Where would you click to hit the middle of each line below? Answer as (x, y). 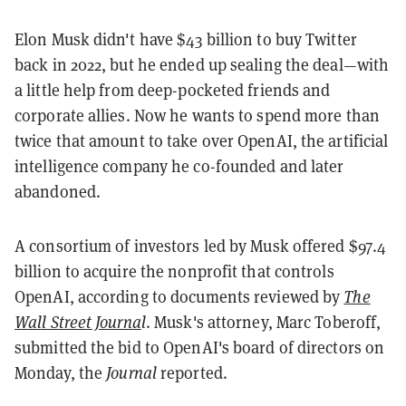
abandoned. (58, 191)
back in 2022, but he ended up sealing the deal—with (202, 64)
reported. (192, 372)
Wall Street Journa (78, 322)
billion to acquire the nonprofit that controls (174, 271)
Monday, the (61, 372)
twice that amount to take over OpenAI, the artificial (202, 140)
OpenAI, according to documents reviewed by (179, 296)
